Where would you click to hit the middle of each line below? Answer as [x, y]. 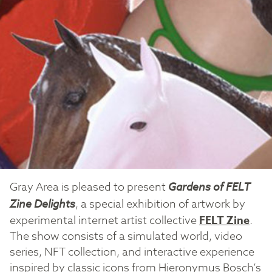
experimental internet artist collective [104, 221]
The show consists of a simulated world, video [126, 237]
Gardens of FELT [209, 187]
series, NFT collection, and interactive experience [132, 253]
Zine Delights [42, 204]
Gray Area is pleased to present [89, 188]
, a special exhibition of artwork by [160, 205]
